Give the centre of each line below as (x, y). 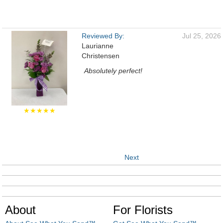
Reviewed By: (103, 36)
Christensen (101, 56)
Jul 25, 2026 (202, 36)
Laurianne (98, 46)
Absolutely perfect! (113, 71)
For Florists (143, 210)
